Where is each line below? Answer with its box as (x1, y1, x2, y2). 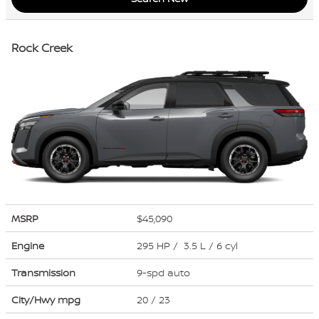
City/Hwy (11, 292, 58, 306)
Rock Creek (11, 39, 73, 56)
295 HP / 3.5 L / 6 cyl (137, 238, 241, 252)
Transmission (11, 265, 75, 279)
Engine (11, 238, 44, 252)
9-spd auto (137, 265, 193, 279)
